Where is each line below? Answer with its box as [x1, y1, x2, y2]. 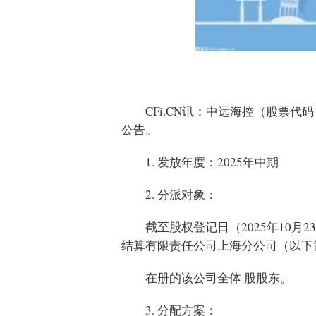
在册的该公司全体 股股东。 [145, 269, 292, 286]
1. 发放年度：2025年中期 [145, 153, 279, 170]
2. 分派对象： [145, 186, 217, 202]
